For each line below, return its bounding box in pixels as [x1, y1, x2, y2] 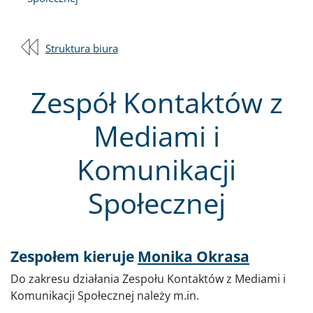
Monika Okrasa [138, 246, 249, 266]
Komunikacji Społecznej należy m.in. [10, 287, 199, 303]
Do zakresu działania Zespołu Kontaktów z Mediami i [10, 270, 286, 286]
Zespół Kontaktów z [30, 82, 283, 122]
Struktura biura [45, 41, 118, 55]
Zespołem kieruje [10, 246, 138, 266]
